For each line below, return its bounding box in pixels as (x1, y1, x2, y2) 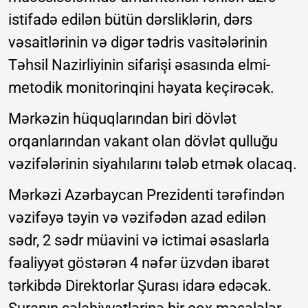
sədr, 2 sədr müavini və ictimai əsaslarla (8, 232, 269, 250)
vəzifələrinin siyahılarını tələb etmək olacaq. (8, 155, 297, 173)
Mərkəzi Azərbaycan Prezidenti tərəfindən (8, 186, 285, 204)
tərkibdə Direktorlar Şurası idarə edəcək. (8, 277, 272, 295)
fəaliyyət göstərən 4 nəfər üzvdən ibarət (8, 254, 269, 272)
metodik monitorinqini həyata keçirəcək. (8, 79, 274, 97)
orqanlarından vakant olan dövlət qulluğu (8, 133, 278, 151)
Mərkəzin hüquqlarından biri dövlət (8, 110, 236, 128)
